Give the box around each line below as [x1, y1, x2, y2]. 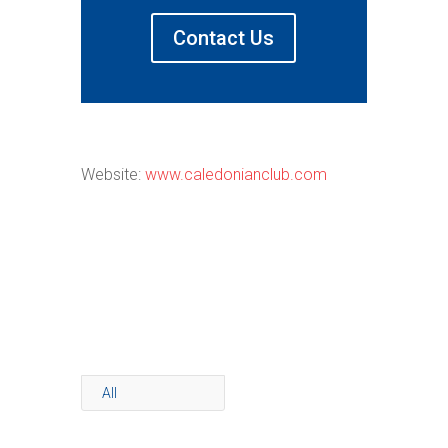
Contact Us [173, 25, 275, 50]
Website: [80, 164, 145, 184]
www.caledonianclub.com [144, 164, 327, 184]
